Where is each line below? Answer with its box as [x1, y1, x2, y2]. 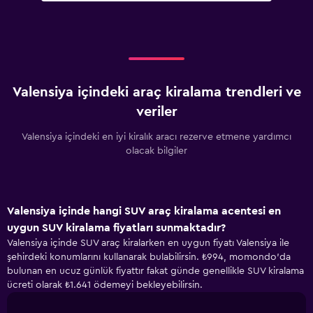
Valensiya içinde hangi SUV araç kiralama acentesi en [7, 205, 281, 217]
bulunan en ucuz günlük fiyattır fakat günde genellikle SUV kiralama [7, 266, 304, 276]
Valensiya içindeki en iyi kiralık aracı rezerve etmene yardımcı [22, 132, 291, 142]
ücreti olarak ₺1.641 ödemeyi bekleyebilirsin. [7, 280, 203, 290]
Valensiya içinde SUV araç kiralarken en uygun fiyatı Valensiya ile [7, 238, 289, 248]
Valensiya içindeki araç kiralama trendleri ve [12, 85, 301, 99]
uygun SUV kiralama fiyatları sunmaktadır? [7, 222, 226, 233]
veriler [136, 105, 177, 119]
